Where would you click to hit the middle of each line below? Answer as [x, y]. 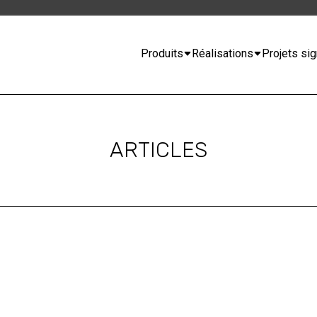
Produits [162, 53]
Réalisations [223, 53]
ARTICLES [158, 150]
